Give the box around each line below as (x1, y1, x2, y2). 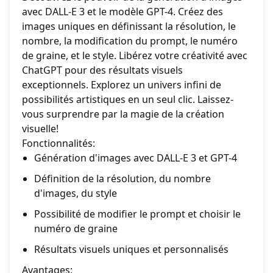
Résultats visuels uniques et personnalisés (34, 243, 229, 257)
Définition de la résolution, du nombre (34, 172, 211, 186)
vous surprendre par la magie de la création (22, 107, 224, 121)
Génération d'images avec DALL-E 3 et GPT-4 (34, 151, 237, 165)
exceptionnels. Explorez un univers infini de (22, 78, 221, 92)
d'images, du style (34, 186, 117, 200)
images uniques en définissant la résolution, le (22, 19, 236, 34)
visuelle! (22, 122, 58, 136)
